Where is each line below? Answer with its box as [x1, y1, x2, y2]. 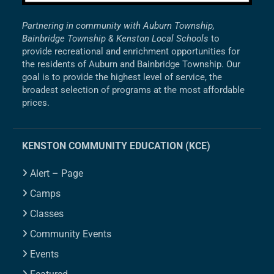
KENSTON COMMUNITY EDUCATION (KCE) [22, 139, 211, 152]
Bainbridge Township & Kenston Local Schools [22, 32, 209, 44]
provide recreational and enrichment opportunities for [22, 45, 240, 57]
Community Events [30, 228, 112, 240]
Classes [30, 207, 64, 220]
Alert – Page [30, 167, 84, 179]
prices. [22, 97, 50, 108]
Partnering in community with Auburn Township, [22, 20, 215, 31]
